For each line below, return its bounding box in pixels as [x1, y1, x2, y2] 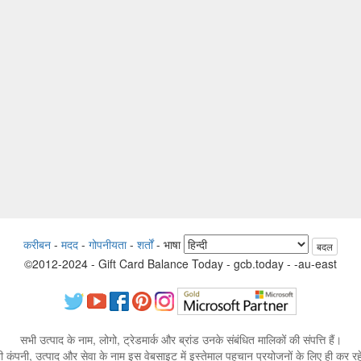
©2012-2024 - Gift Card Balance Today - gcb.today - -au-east [24, 255, 337, 272]
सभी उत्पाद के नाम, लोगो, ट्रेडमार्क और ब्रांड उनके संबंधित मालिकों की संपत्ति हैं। [19, 330, 342, 347]
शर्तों [137, 236, 153, 253]
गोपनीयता [89, 236, 127, 253]
